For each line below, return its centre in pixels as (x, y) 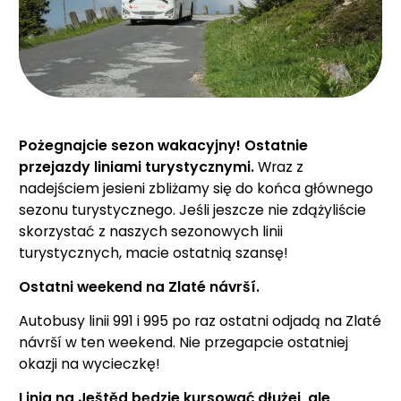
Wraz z (279, 167)
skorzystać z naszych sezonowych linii (151, 232)
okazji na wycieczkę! (90, 364)
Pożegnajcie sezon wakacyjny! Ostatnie (163, 146)
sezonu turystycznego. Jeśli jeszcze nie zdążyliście (192, 210)
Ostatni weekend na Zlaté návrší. (139, 287)
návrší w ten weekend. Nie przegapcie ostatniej (183, 343)
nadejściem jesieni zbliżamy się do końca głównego (196, 189)
